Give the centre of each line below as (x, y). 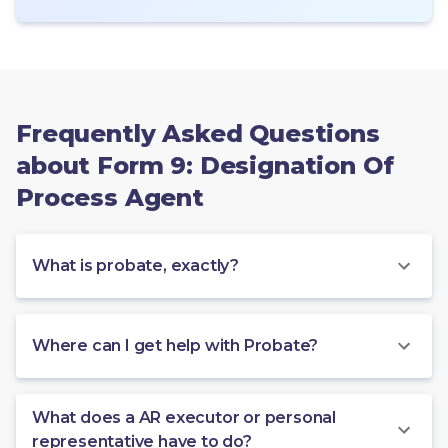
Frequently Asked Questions (198, 133)
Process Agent (110, 197)
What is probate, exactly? (135, 265)
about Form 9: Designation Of (205, 165)
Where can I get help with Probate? (175, 345)
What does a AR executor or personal (184, 417)
